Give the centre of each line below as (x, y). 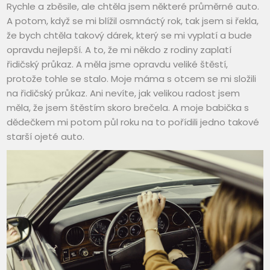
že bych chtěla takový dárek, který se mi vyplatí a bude (130, 35)
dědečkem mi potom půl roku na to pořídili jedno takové (133, 122)
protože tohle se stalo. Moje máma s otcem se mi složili (132, 78)
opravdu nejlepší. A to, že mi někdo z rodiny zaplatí (119, 49)
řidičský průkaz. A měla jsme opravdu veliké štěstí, (118, 64)
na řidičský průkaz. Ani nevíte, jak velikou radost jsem (124, 93)
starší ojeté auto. (46, 136)
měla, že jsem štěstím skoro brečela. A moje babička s (128, 107)
